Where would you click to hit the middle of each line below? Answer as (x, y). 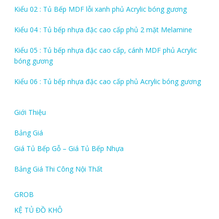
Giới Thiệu (30, 112)
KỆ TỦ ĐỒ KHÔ (38, 210)
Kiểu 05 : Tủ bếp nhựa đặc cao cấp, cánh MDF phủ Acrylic (105, 50)
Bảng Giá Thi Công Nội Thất (58, 169)
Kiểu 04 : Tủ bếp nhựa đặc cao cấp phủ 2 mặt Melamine (103, 29)
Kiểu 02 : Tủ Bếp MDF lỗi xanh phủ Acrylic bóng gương (100, 9)
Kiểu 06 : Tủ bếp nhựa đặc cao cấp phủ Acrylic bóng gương (107, 81)
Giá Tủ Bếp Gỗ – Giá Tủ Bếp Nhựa (69, 148)
